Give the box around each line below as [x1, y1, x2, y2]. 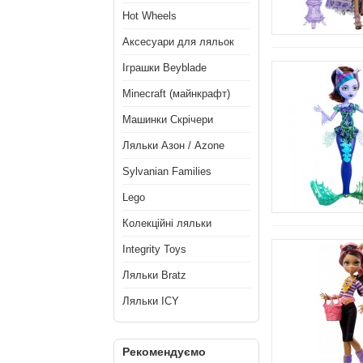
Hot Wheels [122, 10, 177, 22]
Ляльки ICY [122, 295, 179, 307]
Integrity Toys [122, 243, 186, 255]
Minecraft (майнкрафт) [122, 88, 230, 100]
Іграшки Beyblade [122, 62, 207, 74]
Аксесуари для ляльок [122, 36, 234, 48]
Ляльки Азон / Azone [122, 139, 224, 152]
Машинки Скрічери [122, 113, 213, 126]
